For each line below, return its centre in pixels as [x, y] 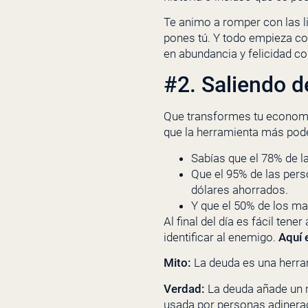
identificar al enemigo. [220, 237]
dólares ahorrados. [240, 189]
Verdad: [184, 288]
